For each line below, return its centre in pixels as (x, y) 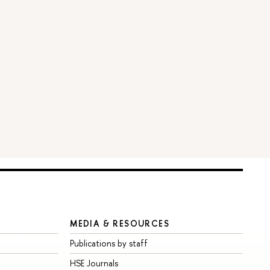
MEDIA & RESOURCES (120, 223)
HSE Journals (94, 263)
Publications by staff (109, 243)
